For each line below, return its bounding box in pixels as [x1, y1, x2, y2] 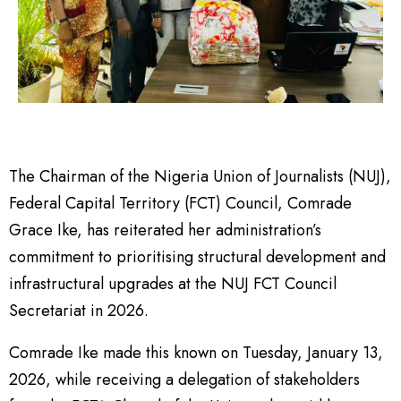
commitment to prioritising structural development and [9, 245, 386, 269]
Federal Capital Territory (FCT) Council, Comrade [9, 192, 352, 215]
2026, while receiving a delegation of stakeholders [9, 368, 360, 391]
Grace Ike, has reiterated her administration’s [9, 218, 321, 242]
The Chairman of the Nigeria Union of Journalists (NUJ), [9, 165, 391, 188]
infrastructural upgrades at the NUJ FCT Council [9, 272, 337, 295]
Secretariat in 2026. [9, 299, 149, 322]
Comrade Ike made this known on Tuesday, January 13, [9, 341, 383, 364]
